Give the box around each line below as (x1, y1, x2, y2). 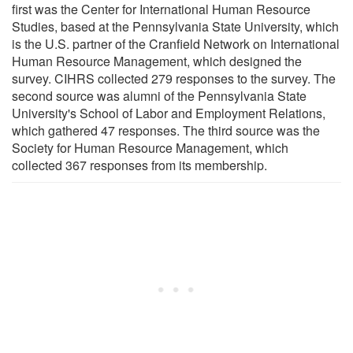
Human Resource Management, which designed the (12, 51, 302, 70)
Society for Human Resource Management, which (12, 138, 288, 157)
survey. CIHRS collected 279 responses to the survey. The (12, 69, 336, 87)
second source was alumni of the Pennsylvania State (12, 86, 307, 105)
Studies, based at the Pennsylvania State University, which (12, 17, 339, 35)
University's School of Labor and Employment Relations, (12, 103, 325, 122)
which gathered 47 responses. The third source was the (12, 121, 320, 139)
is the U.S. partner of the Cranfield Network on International (12, 34, 340, 53)
